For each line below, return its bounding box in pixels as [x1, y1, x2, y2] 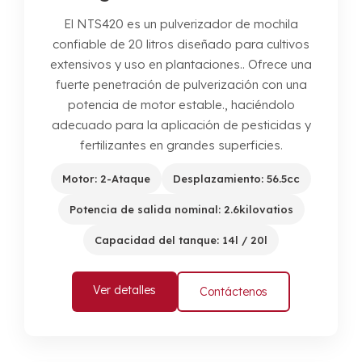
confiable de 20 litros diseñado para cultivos [53, 36, 309, 53]
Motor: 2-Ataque [62, 172, 150, 186]
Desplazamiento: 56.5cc [173, 172, 300, 186]
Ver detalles [93, 283, 156, 298]
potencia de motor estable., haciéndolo [67, 97, 295, 113]
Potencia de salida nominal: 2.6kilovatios [69, 203, 293, 217]
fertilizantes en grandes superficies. [79, 137, 283, 154]
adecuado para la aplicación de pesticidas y [51, 117, 311, 133]
